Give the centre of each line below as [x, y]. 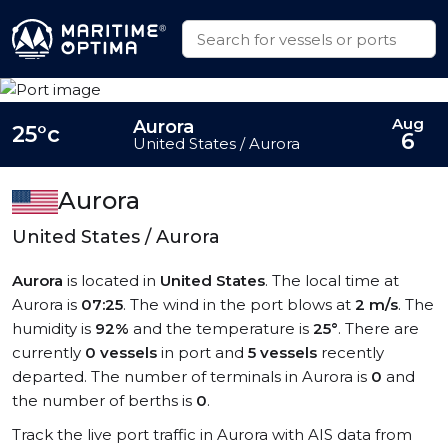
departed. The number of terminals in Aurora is [191, 376]
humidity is [53, 328]
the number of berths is [104, 400]
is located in [111, 280]
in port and [202, 352]
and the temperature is [221, 328]
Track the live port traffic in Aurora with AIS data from [212, 434]
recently [350, 352]
